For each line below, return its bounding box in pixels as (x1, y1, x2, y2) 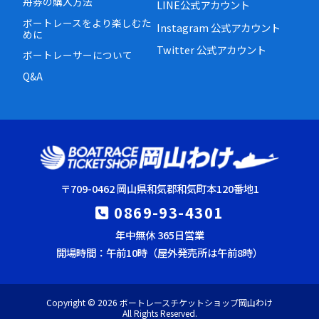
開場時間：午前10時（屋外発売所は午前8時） (56, 245, 263, 261)
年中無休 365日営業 (115, 227, 204, 243)
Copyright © (46, 296, 98, 309)
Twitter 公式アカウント (157, 42, 267, 58)
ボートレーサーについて (23, 48, 132, 63)
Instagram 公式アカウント (157, 19, 281, 35)
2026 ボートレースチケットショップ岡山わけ (98, 296, 273, 309)
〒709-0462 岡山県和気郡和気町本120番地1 (60, 180, 259, 196)
